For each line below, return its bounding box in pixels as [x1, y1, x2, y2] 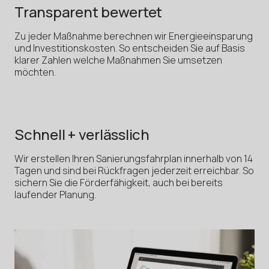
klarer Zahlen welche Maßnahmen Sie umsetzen [14, 53, 222, 67]
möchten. [14, 65, 56, 79]
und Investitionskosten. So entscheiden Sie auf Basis [14, 41, 245, 55]
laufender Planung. [14, 187, 96, 201]
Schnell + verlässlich [14, 124, 150, 144]
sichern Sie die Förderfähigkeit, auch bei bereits [14, 175, 223, 189]
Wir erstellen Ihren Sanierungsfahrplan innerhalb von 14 [14, 151, 253, 165]
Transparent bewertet [14, 1, 162, 22]
